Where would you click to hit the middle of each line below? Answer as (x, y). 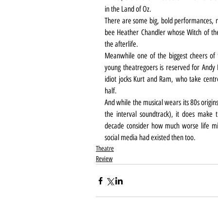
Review (104, 159)
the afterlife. (121, 44)
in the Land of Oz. (128, 9)
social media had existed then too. (150, 138)
